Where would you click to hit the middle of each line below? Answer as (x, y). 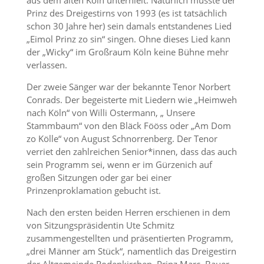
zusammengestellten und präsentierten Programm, (130, 238)
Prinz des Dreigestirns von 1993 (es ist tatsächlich (126, 13)
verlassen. (47, 65)
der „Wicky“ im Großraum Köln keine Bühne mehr (127, 52)
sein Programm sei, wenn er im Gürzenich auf (119, 164)
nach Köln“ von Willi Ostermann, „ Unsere (110, 113)
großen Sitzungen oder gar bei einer (99, 177)
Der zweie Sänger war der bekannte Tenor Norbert (128, 87)
